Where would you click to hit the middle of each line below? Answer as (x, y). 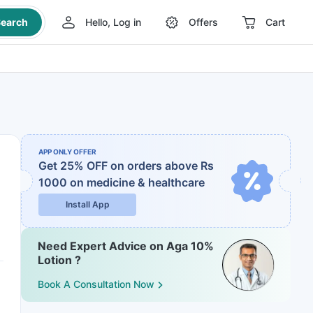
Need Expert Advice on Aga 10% (126, 246)
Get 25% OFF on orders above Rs (126, 166)
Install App (87, 204)
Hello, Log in (113, 22)
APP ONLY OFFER (67, 152)
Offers (203, 22)
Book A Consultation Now (96, 284)
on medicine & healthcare (137, 182)
